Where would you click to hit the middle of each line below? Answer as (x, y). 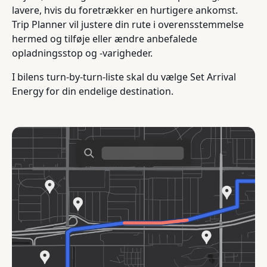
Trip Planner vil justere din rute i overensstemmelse (128, 24)
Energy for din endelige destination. (93, 91)
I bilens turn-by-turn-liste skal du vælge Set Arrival (124, 77)
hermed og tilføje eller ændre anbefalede (105, 38)
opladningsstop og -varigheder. (82, 53)
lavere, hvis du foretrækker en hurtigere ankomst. (125, 10)
